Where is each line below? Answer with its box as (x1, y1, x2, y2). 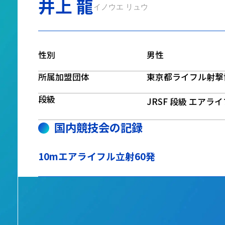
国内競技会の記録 (54, 119, 143, 136)
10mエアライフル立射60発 (38, 149, 155, 163)
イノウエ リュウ (93, 1, 148, 12)
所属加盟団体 (38, 71, 89, 83)
